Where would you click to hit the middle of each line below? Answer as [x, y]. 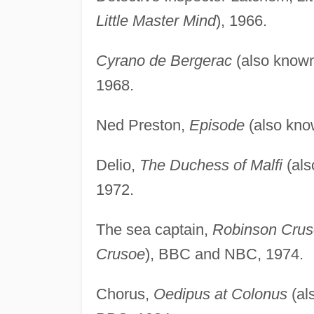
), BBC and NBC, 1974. [224, 254]
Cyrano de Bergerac [164, 60]
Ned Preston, [142, 125]
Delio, [117, 165]
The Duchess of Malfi [211, 165]
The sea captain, [154, 229]
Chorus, [124, 294]
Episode [217, 125]
